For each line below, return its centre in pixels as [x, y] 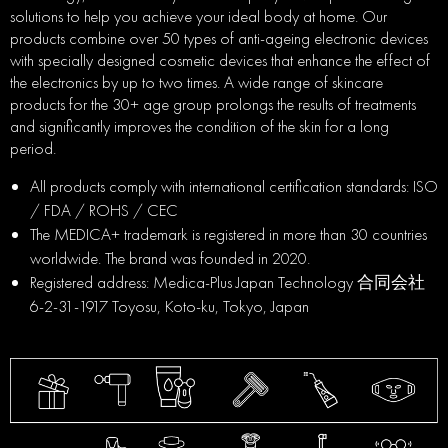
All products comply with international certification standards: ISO [234, 185]
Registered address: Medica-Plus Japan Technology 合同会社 [227, 281]
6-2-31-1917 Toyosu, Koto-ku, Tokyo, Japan [169, 305]
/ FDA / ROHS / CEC [104, 209]
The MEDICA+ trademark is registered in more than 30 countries [228, 233]
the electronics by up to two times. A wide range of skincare [196, 81]
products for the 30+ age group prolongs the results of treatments [213, 103]
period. [33, 147]
